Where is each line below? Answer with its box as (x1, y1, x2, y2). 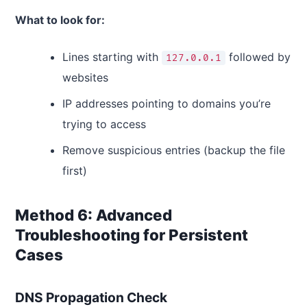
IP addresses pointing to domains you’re (62, 96, 271, 110)
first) (62, 163, 87, 177)
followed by (225, 49, 291, 64)
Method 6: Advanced (15, 205, 172, 224)
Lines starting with (62, 49, 162, 64)
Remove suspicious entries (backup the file (62, 143, 285, 157)
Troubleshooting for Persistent (15, 225, 248, 244)
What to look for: (15, 12, 105, 27)
